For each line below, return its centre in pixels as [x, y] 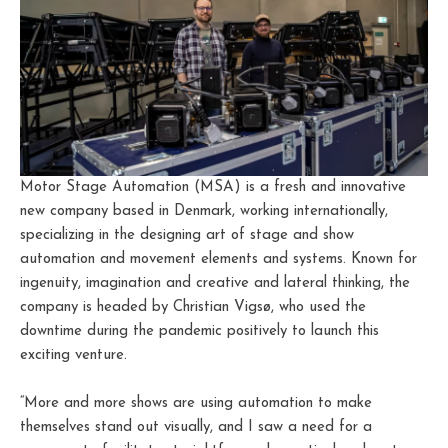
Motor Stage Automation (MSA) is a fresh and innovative [213, 187]
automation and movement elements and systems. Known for [218, 259]
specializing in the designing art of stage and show [187, 235]
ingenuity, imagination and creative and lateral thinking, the [215, 283]
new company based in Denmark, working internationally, [204, 211]
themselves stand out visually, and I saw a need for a [196, 427]
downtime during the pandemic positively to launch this [199, 331]
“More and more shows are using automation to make [196, 403]
